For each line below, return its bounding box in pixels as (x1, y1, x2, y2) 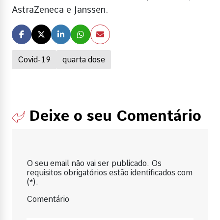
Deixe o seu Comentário (25, 107, 201, 125)
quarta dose (62, 55, 105, 65)
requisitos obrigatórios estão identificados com (27, 168, 192, 178)
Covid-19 (18, 55, 51, 65)
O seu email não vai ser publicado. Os (27, 159, 162, 168)
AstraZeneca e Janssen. (12, 4, 108, 15)
